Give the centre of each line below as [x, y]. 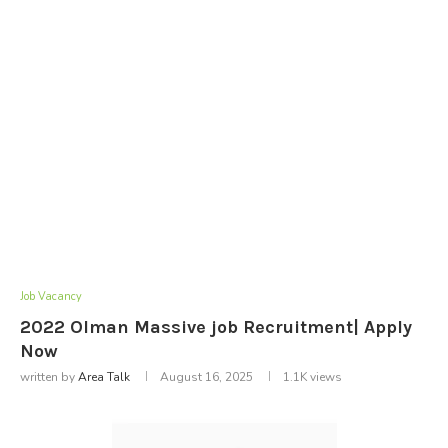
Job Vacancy [51, 296]
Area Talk [104, 376]
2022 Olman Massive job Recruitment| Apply [216, 326]
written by [49, 376]
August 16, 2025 [206, 376]
